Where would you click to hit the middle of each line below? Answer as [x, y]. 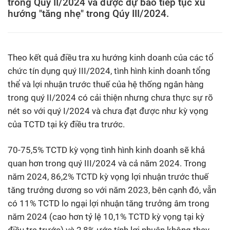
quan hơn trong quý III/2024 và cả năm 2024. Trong [107, 163]
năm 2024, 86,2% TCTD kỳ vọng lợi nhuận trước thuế [108, 176]
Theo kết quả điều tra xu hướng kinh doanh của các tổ [111, 57]
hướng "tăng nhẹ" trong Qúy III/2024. [88, 14]
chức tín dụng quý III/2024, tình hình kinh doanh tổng [109, 71]
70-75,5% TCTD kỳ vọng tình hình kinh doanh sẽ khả [106, 150]
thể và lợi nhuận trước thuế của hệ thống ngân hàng [106, 84]
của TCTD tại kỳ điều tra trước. [67, 124]
